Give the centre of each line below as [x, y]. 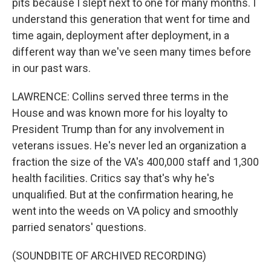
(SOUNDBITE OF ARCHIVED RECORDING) [109, 256]
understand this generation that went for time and [131, 19]
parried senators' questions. [79, 227]
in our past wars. [51, 68]
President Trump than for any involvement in [118, 129]
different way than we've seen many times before [132, 52]
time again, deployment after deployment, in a [121, 35]
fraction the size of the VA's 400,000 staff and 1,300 [135, 162]
